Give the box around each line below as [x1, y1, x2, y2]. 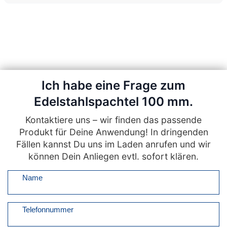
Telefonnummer [22, 205, 73, 214]
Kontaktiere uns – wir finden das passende [25, 115, 202, 125]
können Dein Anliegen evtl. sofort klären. [28, 151, 199, 162]
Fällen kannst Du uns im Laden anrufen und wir [16, 139, 211, 149]
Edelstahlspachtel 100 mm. [34, 94, 193, 109]
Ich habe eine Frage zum [42, 78, 185, 93]
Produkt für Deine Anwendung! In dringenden [19, 127, 208, 137]
